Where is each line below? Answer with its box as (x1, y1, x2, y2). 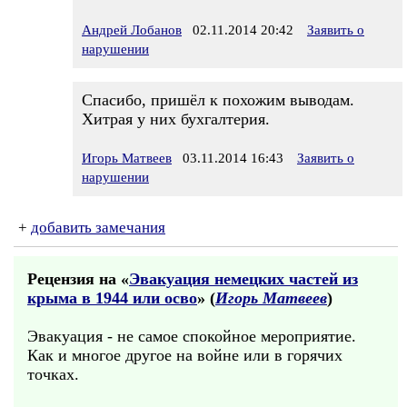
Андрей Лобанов (82, 23, 182, 37)
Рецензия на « (27, 270, 129, 288)
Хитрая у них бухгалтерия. (82, 110, 270, 128)
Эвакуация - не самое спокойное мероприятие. (27, 327, 356, 345)
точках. (27, 365, 79, 383)
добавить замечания (31, 219, 165, 236)
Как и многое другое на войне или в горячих (27, 346, 342, 364)
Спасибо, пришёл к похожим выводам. (82, 91, 354, 109)
